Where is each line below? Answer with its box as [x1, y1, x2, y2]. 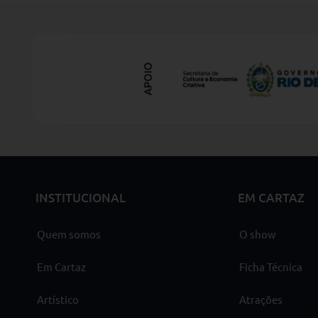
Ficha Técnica [239, 259, 302, 273]
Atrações [239, 292, 283, 306]
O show [239, 226, 276, 241]
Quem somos [37, 226, 101, 241]
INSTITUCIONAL [35, 189, 126, 206]
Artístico [37, 292, 79, 306]
